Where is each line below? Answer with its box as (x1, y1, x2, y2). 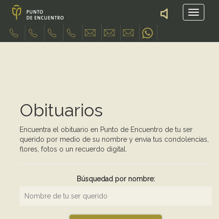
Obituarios (20, 100, 103, 120)
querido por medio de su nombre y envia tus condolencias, (20, 135, 209, 143)
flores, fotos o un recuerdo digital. (20, 145, 127, 153)
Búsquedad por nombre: (76, 175, 155, 183)
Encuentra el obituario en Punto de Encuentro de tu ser (20, 126, 193, 133)
